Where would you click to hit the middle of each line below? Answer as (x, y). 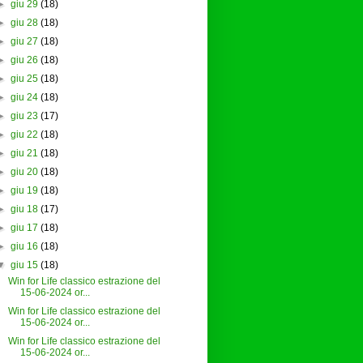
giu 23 (24, 116)
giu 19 (24, 191)
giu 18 (24, 209)
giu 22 (24, 135)
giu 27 (24, 42)
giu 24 (24, 98)
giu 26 (24, 60)
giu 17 (24, 228)
